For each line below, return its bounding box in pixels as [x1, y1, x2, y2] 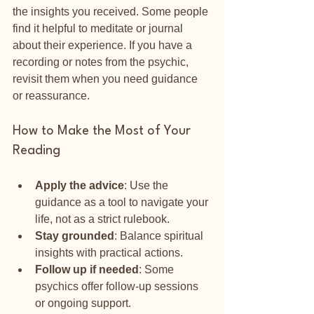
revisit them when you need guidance [13, 72, 200, 85]
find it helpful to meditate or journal [13, 22, 186, 34]
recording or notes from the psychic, [13, 55, 191, 68]
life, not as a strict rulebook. [35, 212, 170, 225]
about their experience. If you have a [13, 39, 195, 51]
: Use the [124, 179, 171, 191]
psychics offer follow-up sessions [35, 280, 201, 292]
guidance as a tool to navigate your [35, 196, 211, 208]
